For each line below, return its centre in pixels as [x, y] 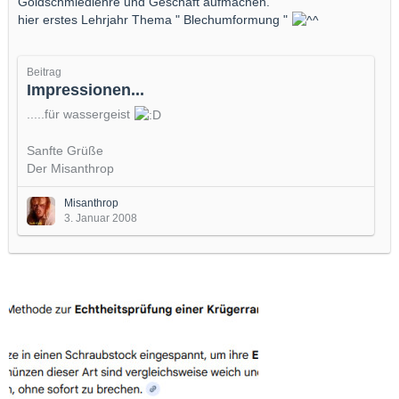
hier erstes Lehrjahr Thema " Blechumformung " [155, 19]
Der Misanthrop [70, 169]
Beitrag [44, 72]
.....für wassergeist [80, 114]
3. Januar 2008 [101, 219]
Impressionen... [85, 90]
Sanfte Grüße [65, 151]
